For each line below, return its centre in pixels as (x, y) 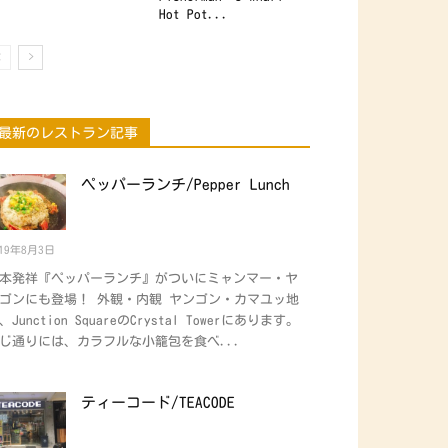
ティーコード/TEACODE (158, 403)
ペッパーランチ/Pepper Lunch (185, 185)
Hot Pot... (193, 15)
